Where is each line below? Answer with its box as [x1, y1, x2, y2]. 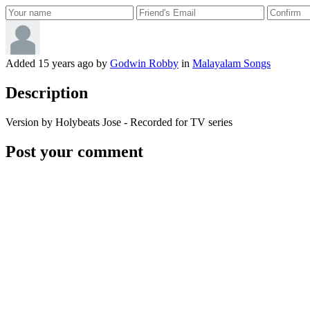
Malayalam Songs [192, 57, 271, 70]
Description [6, 84, 88, 102]
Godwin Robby [110, 57, 179, 70]
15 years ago [38, 57, 93, 70]
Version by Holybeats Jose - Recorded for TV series [6, 116, 232, 129]
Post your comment [6, 143, 143, 161]
